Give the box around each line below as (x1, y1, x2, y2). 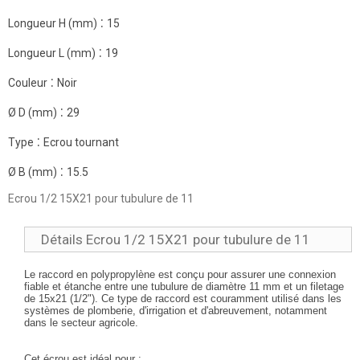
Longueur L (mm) (8, 47, 96, 59)
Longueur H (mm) (8, 17, 97, 30)
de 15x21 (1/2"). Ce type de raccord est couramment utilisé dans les (24, 292, 342, 305)
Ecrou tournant (43, 136, 119, 149)
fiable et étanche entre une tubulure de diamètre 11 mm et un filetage (24, 280, 344, 292)
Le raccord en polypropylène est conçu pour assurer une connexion (24, 268, 336, 280)
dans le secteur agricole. (24, 317, 138, 329)
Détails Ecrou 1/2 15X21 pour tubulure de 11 (41, 231, 310, 247)
